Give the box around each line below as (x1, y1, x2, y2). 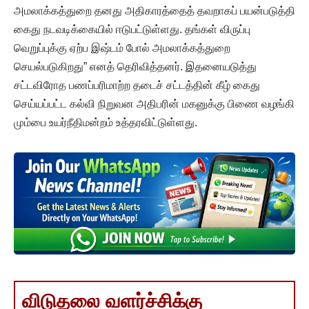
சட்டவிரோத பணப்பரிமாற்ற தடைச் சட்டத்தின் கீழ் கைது (14, 79, 260, 91)
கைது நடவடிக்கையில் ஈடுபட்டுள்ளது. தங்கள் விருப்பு (14, 23, 250, 35)
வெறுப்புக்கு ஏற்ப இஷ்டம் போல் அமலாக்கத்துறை (14, 41, 230, 54)
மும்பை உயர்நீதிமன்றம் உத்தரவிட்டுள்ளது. (14, 116, 197, 128)
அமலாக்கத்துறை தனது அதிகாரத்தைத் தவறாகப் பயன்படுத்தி (14, 4, 295, 17)
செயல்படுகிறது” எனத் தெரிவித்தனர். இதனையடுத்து (14, 60, 257, 72)
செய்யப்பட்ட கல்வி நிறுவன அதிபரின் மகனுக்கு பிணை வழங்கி (14, 97, 295, 110)
